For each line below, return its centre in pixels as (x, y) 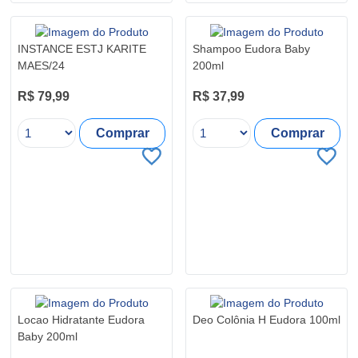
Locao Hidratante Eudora (81, 320)
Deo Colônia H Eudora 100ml (267, 320)
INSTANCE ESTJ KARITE (82, 48)
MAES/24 (41, 65)
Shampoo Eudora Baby (251, 48)
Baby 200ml (48, 337)
